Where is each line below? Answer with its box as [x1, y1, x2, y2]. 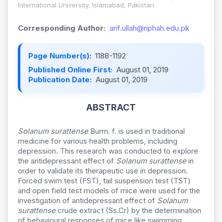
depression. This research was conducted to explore [18, 146, 198, 156]
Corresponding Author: [18, 23, 106, 33]
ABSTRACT [86, 102, 136, 113]
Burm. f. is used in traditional [90, 126, 185, 136]
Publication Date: [28, 75, 94, 85]
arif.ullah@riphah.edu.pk [110, 23, 189, 33]
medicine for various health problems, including [18, 136, 177, 146]
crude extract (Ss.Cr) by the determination [55, 206, 201, 216]
